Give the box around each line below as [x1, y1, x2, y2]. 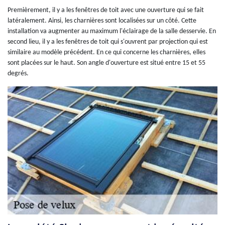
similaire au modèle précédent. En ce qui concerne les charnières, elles [8, 49, 205, 57]
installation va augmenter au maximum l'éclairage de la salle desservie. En [8, 28, 216, 36]
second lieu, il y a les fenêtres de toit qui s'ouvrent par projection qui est [8, 38, 208, 46]
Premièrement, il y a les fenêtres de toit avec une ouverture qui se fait [8, 7, 204, 15]
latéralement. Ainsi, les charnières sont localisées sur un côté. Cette [8, 17, 196, 25]
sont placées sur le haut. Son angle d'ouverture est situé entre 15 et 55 [8, 59, 205, 67]
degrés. [8, 70, 29, 78]
